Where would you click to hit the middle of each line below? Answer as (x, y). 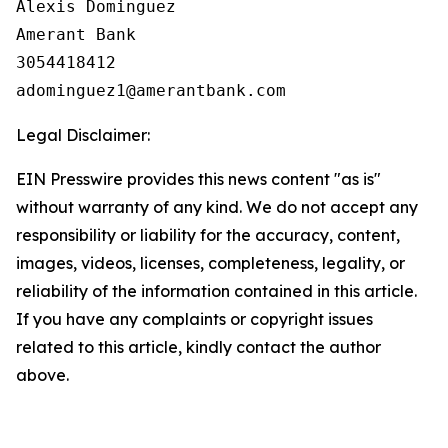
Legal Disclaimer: (83, 135)
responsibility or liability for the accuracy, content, (208, 235)
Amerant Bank (76, 34)
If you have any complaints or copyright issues (194, 319)
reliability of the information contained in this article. (216, 291)
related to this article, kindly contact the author (198, 347)
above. (42, 375)
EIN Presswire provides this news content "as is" (198, 179)
